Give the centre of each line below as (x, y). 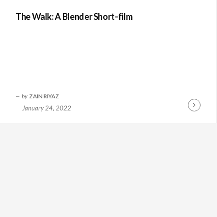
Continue (200, 109)
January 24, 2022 (47, 108)
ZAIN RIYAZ (44, 96)
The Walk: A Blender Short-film (74, 16)
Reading (199, 118)
